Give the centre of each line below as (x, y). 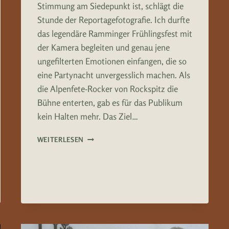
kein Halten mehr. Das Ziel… (87, 117)
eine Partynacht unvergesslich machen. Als (113, 75)
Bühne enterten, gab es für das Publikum (110, 103)
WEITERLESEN (60, 140)
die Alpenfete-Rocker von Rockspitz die (107, 89)
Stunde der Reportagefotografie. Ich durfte (113, 20)
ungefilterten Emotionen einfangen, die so (112, 61)
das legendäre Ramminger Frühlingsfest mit (114, 34)
